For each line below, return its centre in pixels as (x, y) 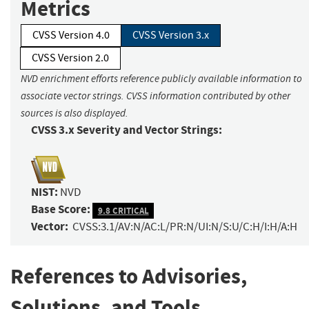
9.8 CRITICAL (123, 210)
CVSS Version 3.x (171, 36)
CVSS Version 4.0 (71, 36)
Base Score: (61, 210)
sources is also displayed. (74, 113)
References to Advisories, (129, 277)
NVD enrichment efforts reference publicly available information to (161, 79)
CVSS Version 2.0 (70, 58)
